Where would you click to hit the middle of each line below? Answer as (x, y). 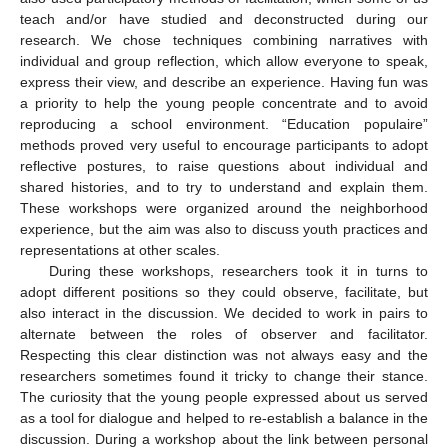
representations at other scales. (120, 250)
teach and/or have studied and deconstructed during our (224, 19)
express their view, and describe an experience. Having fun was (224, 82)
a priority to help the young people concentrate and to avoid (224, 103)
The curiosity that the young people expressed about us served (224, 397)
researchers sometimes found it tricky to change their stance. (224, 376)
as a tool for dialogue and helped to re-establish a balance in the (224, 418)
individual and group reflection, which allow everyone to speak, (224, 61)
